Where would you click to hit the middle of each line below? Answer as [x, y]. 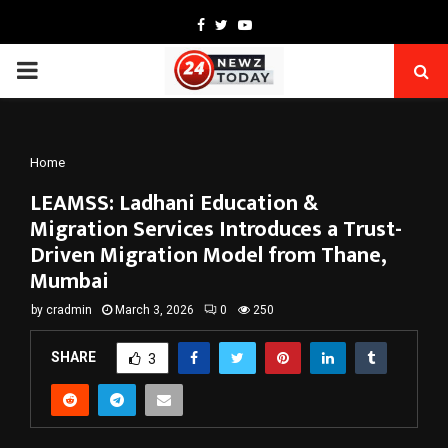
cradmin [69, 310]
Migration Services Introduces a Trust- [216, 229]
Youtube [277, 24]
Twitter [249, 24]
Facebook [234, 24]
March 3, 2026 [154, 310]
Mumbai [69, 281]
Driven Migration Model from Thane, [208, 255]
